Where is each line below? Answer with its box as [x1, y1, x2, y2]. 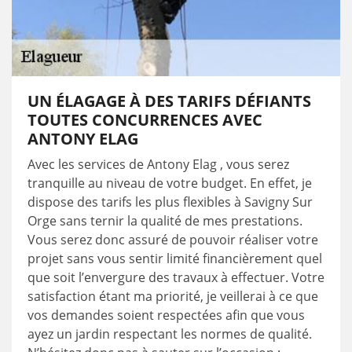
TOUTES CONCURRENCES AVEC [27, 109, 262, 130]
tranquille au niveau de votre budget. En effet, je [27, 174, 312, 192]
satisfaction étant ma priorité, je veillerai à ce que [27, 288, 318, 305]
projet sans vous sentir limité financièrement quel [27, 250, 322, 267]
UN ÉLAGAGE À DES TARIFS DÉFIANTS [27, 90, 311, 112]
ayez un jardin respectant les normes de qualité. [27, 325, 312, 343]
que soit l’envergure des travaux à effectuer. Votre [27, 269, 324, 286]
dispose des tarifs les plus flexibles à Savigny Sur [27, 193, 313, 211]
